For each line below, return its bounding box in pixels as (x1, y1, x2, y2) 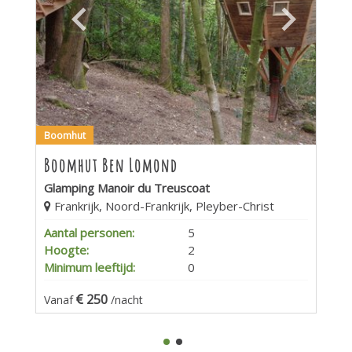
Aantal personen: (44, 224, 134, 240)
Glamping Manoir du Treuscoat (44, 179, 210, 196)
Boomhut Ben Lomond (44, 153, 178, 177)
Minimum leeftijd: (44, 258, 135, 275)
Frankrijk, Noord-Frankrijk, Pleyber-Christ (51, 197, 274, 214)
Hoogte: (44, 241, 89, 258)
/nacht (111, 291, 143, 307)
